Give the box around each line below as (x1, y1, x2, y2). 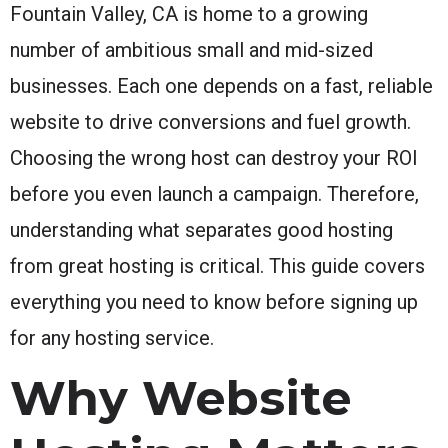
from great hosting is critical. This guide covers (10, 253, 425, 278)
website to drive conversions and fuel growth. (10, 109, 411, 134)
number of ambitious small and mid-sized (10, 37, 373, 62)
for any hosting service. (10, 325, 214, 350)
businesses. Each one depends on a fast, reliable (10, 73, 433, 98)
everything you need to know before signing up (10, 289, 418, 314)
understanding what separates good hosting (10, 217, 393, 242)
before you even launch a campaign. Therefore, (10, 181, 419, 206)
